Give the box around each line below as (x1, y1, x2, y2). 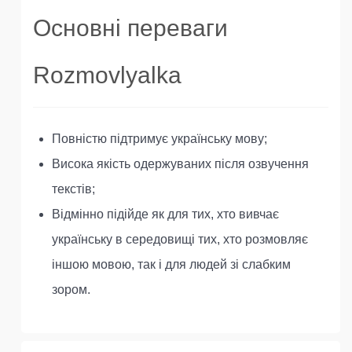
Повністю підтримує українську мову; (52, 132, 267, 145)
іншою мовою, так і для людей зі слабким (52, 258, 291, 271)
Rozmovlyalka (33, 62, 181, 88)
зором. (52, 283, 90, 296)
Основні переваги (33, 15, 228, 41)
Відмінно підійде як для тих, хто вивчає (52, 207, 279, 221)
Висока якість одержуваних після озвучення (52, 157, 309, 170)
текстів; (52, 182, 95, 196)
